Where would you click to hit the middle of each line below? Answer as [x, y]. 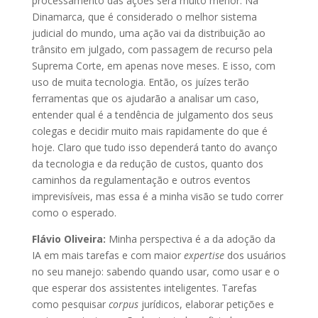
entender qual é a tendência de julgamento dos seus [152, 115]
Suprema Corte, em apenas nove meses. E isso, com [153, 66]
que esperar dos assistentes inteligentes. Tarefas [144, 288]
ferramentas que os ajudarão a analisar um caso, [145, 99]
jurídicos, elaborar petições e [206, 305]
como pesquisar [70, 305]
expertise [204, 256]
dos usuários [255, 256]
